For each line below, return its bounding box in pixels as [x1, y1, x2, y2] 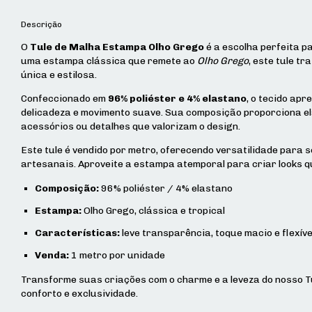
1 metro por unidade [69, 249, 165, 261]
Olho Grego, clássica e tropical [81, 204, 225, 217]
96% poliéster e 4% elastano [108, 92, 247, 104]
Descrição [21, 19, 62, 29]
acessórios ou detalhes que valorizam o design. [21, 120, 240, 132]
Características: [35, 226, 120, 239]
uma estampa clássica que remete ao [21, 54, 197, 67]
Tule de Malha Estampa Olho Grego [30, 40, 204, 53]
